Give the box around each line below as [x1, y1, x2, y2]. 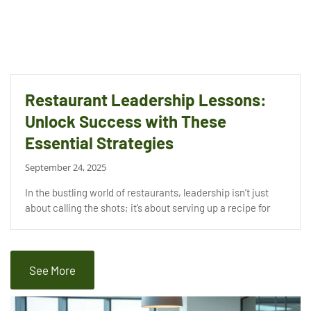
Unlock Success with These [25, 111, 226, 132]
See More [29, 263, 76, 278]
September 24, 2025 [25, 161, 106, 174]
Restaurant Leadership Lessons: [25, 90, 267, 110]
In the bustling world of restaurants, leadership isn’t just [25, 186, 269, 199]
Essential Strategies [25, 133, 174, 153]
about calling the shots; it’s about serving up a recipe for [25, 201, 270, 215]
